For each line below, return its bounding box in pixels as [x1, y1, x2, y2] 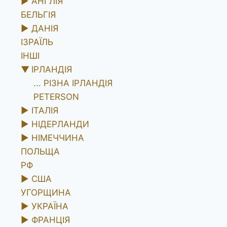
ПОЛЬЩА [20, 146, 60, 157]
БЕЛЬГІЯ [20, 9, 56, 20]
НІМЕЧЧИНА [31, 132, 84, 143]
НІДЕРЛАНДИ [31, 119, 89, 129]
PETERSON [33, 91, 79, 102]
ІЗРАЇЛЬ [20, 36, 53, 47]
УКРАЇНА [31, 201, 68, 211]
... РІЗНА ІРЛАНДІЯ [33, 78, 112, 88]
